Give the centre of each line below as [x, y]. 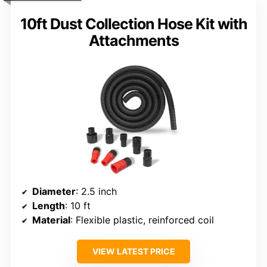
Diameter [54, 192]
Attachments [133, 41]
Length [49, 206]
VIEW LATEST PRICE [133, 252]
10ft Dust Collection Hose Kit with [133, 24]
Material [51, 220]
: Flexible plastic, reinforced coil [142, 220]
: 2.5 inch [96, 192]
